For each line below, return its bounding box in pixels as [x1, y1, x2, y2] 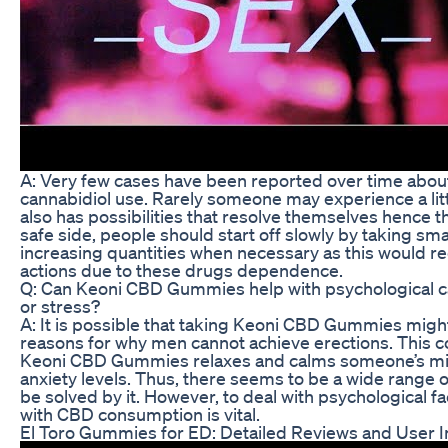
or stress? [20, 294, 100, 317]
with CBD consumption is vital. [20, 402, 260, 425]
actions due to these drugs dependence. [20, 258, 343, 281]
